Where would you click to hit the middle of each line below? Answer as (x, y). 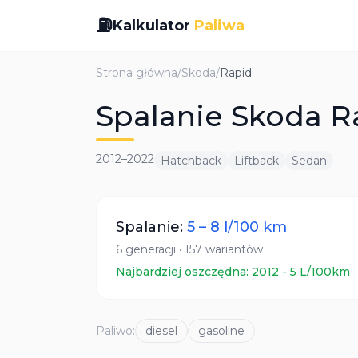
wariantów (233, 249)
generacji (151, 249)
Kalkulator (153, 26)
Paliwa (219, 26)
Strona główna (137, 73)
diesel (161, 331)
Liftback (257, 161)
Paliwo (114, 331)
